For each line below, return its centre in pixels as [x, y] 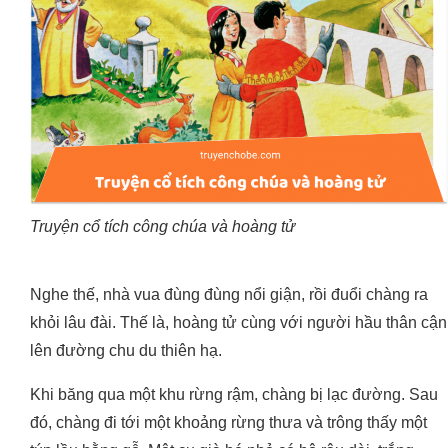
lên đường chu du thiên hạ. [126, 351]
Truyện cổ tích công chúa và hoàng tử [162, 227]
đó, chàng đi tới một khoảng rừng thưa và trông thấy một [228, 423]
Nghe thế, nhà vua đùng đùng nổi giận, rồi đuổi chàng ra [229, 295]
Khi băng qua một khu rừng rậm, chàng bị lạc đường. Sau [234, 395]
